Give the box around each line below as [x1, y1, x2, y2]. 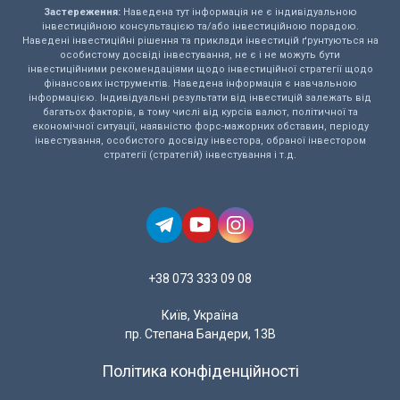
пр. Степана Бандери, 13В [124, 327, 276, 342]
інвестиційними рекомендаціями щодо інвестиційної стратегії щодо [27, 63, 373, 76]
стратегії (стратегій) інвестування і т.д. [104, 149, 296, 162]
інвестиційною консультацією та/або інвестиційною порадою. [41, 21, 359, 33]
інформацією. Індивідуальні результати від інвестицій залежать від [29, 92, 371, 104]
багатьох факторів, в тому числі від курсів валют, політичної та [42, 106, 358, 119]
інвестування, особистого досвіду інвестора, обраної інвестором [34, 135, 366, 147]
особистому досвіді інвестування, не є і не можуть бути [60, 49, 340, 62]
